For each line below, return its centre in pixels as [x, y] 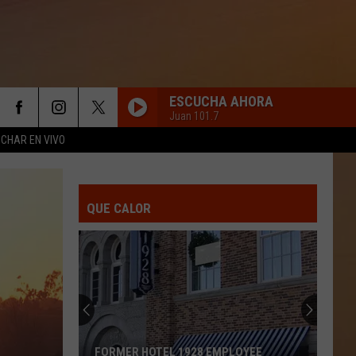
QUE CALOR [119, 208]
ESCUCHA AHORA [221, 101]
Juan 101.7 [194, 116]
